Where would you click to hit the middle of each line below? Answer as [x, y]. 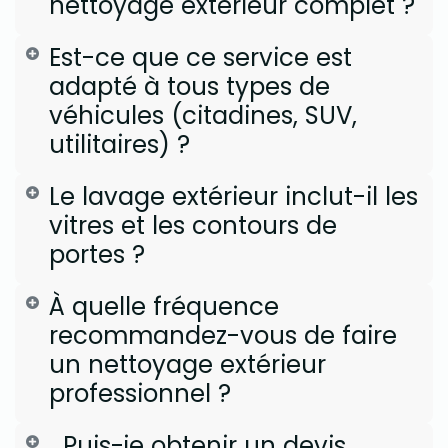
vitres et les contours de [192, 225]
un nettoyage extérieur [187, 364]
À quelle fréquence [163, 306]
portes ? [103, 254]
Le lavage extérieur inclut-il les [233, 196]
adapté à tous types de [189, 86]
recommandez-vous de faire [222, 335]
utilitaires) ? [119, 144]
